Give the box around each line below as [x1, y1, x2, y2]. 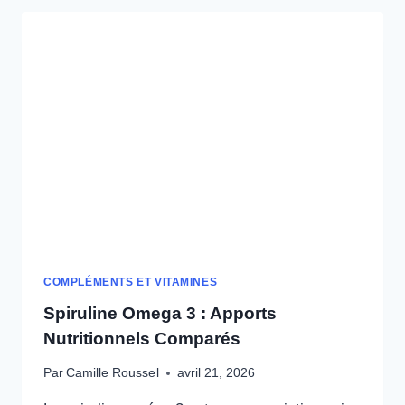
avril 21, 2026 [176, 365, 255, 380]
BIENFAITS [140, 24, 212, 38]
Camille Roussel [66, 365, 159, 380]
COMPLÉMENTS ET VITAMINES [43, 276, 218, 289]
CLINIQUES [140, 42, 215, 56]
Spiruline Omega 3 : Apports [43, 303, 278, 323]
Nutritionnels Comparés [43, 328, 241, 348]
